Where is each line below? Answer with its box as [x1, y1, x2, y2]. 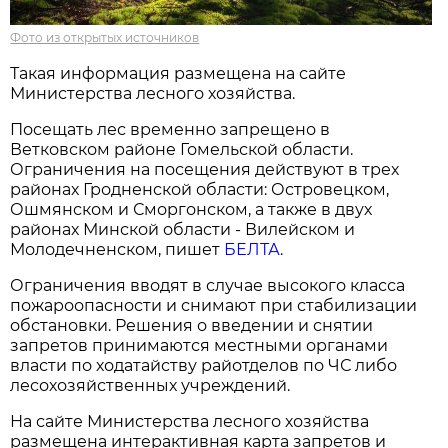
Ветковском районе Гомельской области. [10, 139, 354, 159]
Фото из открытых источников [10, 29, 200, 45]
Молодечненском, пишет [10, 239, 225, 259]
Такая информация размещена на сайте [10, 63, 347, 83]
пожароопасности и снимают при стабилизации [10, 295, 418, 315]
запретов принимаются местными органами [10, 335, 389, 355]
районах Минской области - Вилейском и [10, 219, 356, 239]
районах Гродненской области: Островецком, [10, 179, 390, 199]
